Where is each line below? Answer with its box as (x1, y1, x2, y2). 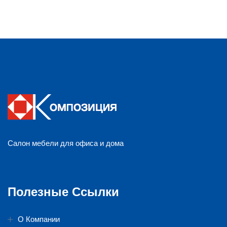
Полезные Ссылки (8, 184, 119, 199)
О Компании (18, 214, 60, 223)
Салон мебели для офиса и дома (8, 138, 124, 147)
